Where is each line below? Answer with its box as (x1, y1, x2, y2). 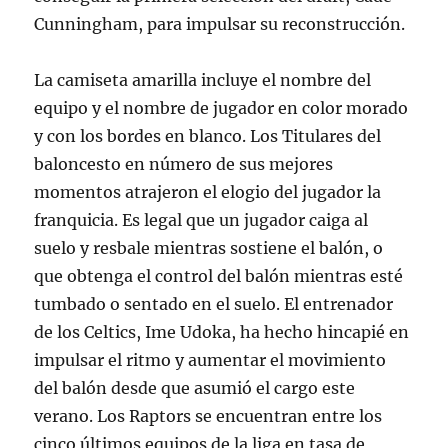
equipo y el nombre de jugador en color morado (34, 98, 409, 118)
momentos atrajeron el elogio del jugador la (34, 182, 382, 202)
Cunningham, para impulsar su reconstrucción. (34, 14, 406, 34)
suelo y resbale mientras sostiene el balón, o (34, 238, 384, 258)
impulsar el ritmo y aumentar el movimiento (34, 350, 387, 370)
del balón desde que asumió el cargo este (34, 378, 356, 398)
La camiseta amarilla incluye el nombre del (34, 70, 372, 90)
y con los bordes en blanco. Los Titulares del (34, 126, 382, 146)
